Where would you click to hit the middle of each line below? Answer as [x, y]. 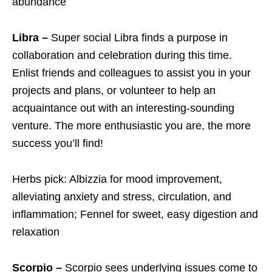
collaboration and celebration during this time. [122, 55]
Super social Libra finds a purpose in [139, 38]
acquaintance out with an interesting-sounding [123, 108]
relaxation [36, 232]
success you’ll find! [58, 143]
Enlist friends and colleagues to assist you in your [131, 73]
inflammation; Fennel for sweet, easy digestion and [135, 214]
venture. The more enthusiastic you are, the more [131, 126]
